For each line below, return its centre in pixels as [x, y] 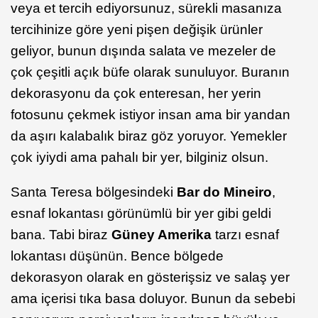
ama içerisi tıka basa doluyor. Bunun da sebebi [153, 298]
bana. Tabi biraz [61, 234]
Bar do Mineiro [224, 192]
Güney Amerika [161, 234]
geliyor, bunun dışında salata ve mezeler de [143, 50]
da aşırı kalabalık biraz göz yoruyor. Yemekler [149, 136]
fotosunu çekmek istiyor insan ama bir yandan [150, 114]
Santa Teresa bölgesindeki [94, 192]
